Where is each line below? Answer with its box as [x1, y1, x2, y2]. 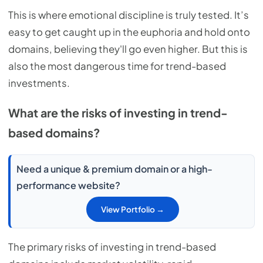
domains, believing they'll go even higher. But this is [8, 42, 248, 55]
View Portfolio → [100, 204, 164, 214]
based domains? [8, 126, 100, 140]
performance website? [16, 178, 120, 191]
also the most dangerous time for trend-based [8, 59, 226, 72]
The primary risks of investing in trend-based [8, 240, 216, 253]
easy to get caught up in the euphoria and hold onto [8, 25, 250, 38]
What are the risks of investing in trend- [8, 106, 228, 120]
